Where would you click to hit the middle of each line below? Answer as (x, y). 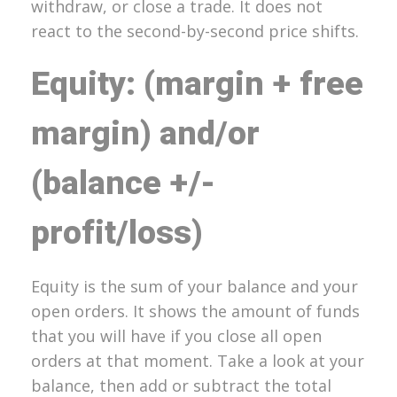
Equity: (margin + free (197, 84)
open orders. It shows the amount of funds (195, 311)
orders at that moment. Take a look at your (198, 361)
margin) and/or (145, 133)
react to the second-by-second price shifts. (195, 31)
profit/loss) (117, 233)
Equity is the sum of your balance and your (195, 287)
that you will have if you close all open (176, 336)
